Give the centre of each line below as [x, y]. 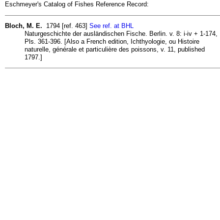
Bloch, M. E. [24, 26]
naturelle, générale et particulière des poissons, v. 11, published [115, 49]
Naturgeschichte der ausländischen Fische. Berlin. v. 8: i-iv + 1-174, [121, 33]
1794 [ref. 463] [66, 26]
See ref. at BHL [111, 26]
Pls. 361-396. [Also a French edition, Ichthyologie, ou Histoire [112, 41]
